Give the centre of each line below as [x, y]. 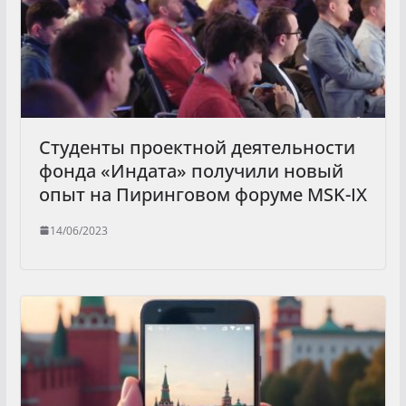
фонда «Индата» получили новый [191, 170]
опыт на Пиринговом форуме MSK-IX [203, 194]
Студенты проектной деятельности [197, 147]
